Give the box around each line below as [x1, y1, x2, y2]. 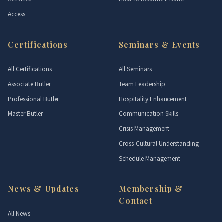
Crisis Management [119, 124, 169, 132]
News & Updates [8, 183, 79, 194]
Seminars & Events [119, 39, 200, 50]
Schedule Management [119, 154, 180, 162]
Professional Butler [8, 94, 59, 103]
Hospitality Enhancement [119, 94, 187, 103]
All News [8, 209, 30, 217]
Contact [119, 195, 152, 206]
